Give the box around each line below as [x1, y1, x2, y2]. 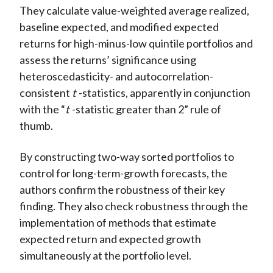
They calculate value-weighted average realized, [19, 4, 249, 18]
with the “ [19, 102, 65, 116]
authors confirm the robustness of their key [19, 183, 225, 197]
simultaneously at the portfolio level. [19, 249, 191, 263]
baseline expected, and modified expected [19, 20, 219, 34]
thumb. [19, 119, 53, 133]
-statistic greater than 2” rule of [71, 102, 221, 116]
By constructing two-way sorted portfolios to [19, 150, 234, 164]
